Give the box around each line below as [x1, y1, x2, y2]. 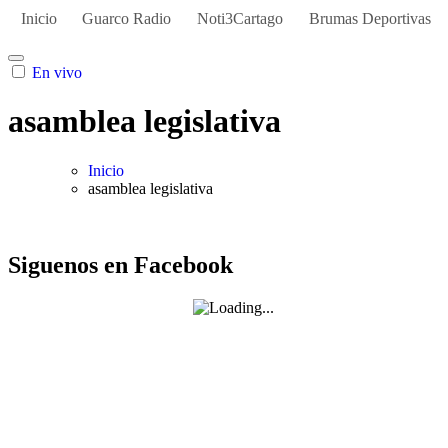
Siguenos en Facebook [8, 251, 233, 278]
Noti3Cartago [196, 10, 283, 27]
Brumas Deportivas [308, 10, 431, 27]
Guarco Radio [82, 10, 172, 27]
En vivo [32, 64, 82, 81]
